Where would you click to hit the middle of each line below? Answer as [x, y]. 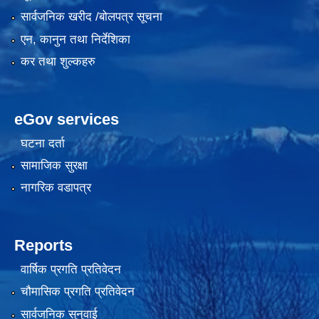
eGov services [67, 120]
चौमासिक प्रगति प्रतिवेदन [77, 292]
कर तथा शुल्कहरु [58, 62]
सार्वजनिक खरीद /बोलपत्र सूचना [91, 17]
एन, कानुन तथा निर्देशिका [75, 39]
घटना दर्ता [42, 143]
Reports [43, 246]
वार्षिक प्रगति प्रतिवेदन [70, 269]
